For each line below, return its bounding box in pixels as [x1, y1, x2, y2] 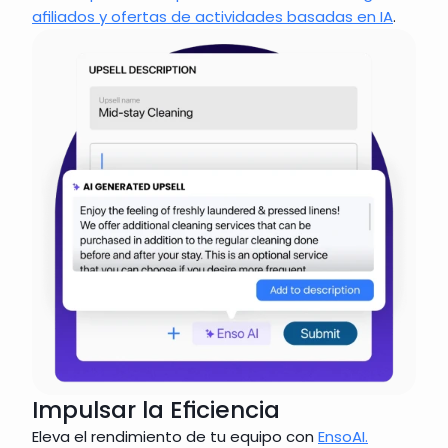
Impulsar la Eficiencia [32, 394, 280, 426]
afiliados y [32, 6, 111, 27]
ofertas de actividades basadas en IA [111, 6, 393, 27]
